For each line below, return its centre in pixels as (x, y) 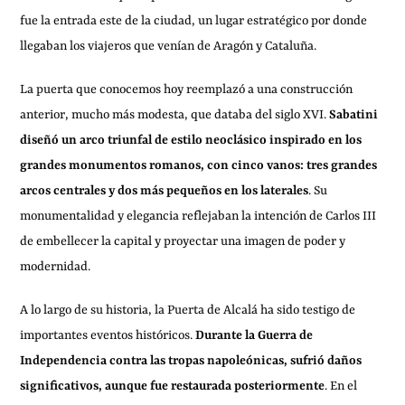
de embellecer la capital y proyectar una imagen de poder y (183, 242)
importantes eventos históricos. (108, 336)
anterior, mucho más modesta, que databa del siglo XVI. (175, 115)
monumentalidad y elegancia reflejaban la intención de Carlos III (198, 217)
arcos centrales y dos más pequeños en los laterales (165, 191)
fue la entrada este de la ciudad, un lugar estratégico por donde (194, 21)
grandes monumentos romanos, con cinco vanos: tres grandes (199, 166)
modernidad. (56, 267)
